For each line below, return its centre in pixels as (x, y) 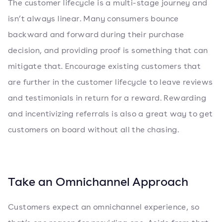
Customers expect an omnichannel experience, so (104, 207)
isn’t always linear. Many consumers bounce (93, 19)
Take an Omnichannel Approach (98, 181)
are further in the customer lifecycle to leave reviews (111, 82)
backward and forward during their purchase (96, 34)
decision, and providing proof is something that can (108, 50)
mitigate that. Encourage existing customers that (105, 66)
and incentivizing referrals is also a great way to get (111, 114)
